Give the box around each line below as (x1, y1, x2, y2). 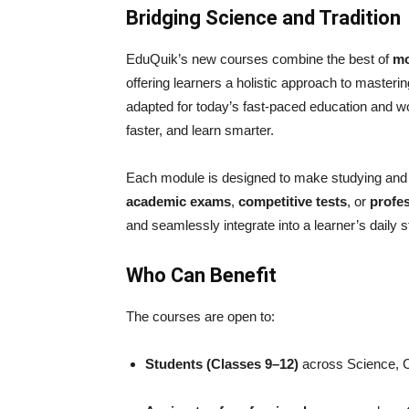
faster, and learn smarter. (126, 121, 274, 138)
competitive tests (238, 193, 347, 209)
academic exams (126, 193, 231, 209)
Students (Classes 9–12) (145, 355, 299, 372)
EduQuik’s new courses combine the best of (126, 50, 393, 67)
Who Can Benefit (126, 263, 277, 287)
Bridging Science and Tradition (126, 5, 401, 29)
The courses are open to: (126, 308, 275, 324)
